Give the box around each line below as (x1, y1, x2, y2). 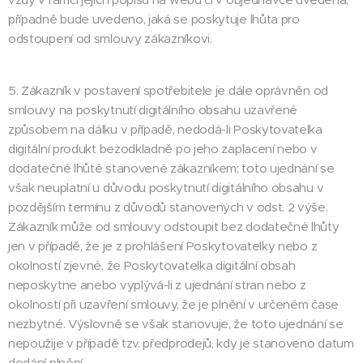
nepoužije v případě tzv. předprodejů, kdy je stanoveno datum (8, 335, 354, 351)
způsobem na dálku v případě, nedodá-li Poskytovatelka (8, 122, 322, 137)
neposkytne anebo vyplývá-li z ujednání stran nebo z (8, 277, 306, 293)
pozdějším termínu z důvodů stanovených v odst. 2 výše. (8, 199, 328, 215)
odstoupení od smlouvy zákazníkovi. (8, 31, 212, 46)
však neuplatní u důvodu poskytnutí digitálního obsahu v (8, 180, 324, 195)
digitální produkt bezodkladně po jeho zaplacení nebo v (8, 141, 318, 156)
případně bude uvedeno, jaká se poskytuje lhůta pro (8, 11, 300, 27)
